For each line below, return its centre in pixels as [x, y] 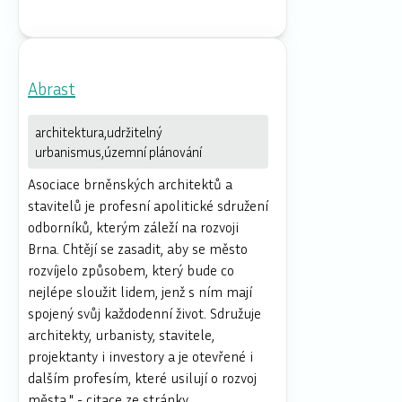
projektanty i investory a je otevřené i [140, 356]
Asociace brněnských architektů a [130, 184]
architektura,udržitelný [99, 131]
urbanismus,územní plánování [118, 151]
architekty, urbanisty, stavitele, [121, 334]
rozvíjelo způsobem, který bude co [131, 270]
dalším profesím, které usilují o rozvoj [142, 377]
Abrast [52, 87]
